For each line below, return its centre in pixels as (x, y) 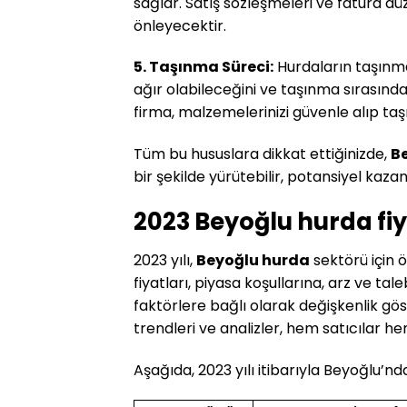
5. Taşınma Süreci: (203, 67)
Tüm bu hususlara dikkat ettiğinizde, (262, 154)
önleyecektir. (180, 25)
